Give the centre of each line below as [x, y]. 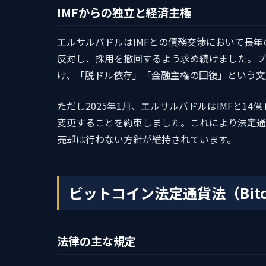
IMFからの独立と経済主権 [124, 12]
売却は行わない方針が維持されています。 [147, 139]
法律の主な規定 [96, 241]
